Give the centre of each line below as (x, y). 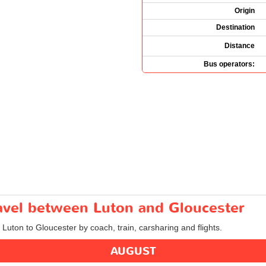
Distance (240, 45)
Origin (245, 10)
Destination (235, 27)
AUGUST (133, 251)
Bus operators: (229, 64)
